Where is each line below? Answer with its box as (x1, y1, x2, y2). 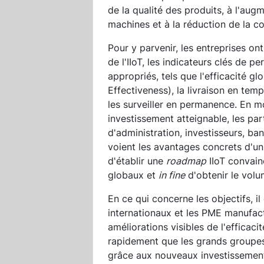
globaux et (108, 169, 159, 181)
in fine (159, 169, 185, 181)
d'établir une (108, 154, 166, 167)
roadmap (166, 154, 206, 167)
